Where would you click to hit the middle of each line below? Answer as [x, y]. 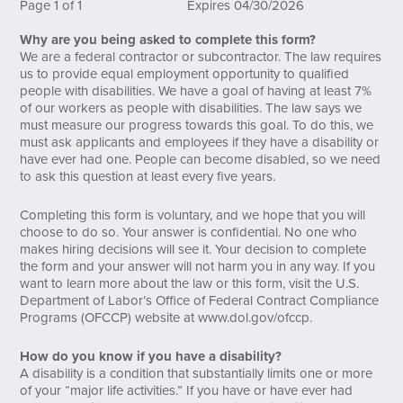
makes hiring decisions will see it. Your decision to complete [193, 249]
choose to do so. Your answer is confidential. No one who [189, 232]
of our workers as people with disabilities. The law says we [191, 107]
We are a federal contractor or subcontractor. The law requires [201, 56]
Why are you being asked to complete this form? [168, 39]
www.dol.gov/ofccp [254, 317]
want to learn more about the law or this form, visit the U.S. [190, 283]
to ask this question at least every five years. [148, 176]
